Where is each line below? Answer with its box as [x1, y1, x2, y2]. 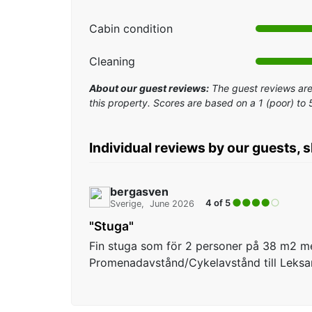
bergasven [110, 185, 169, 199]
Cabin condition [89, 22, 173, 36]
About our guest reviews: [89, 82, 209, 95]
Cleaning [89, 54, 135, 69]
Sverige [110, 198, 141, 210]
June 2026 [150, 198, 194, 210]
